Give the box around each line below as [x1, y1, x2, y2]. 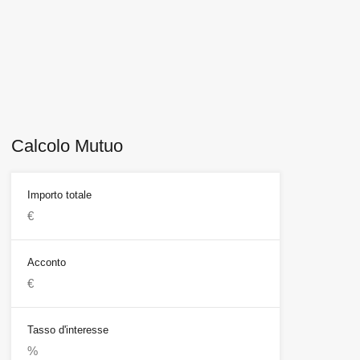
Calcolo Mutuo [10, 136, 123, 157]
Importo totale [27, 189, 92, 202]
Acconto [27, 256, 66, 269]
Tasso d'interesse [27, 324, 108, 337]
